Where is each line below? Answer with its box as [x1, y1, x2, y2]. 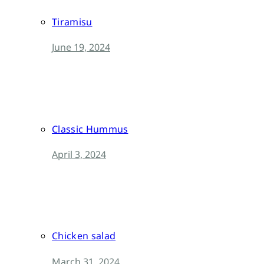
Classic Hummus [52, 122, 128, 136]
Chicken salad [52, 229, 116, 243]
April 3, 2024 [52, 147, 106, 161]
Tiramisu [52, 15, 93, 29]
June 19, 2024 [52, 41, 110, 54]
